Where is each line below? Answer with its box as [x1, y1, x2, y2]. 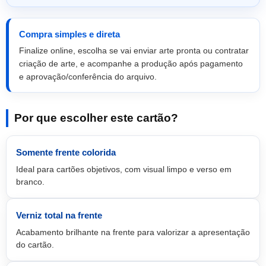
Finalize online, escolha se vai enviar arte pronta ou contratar [19, 46, 249, 55]
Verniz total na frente [16, 210, 102, 220]
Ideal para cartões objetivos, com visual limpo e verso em [16, 164, 232, 174]
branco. [16, 177, 45, 186]
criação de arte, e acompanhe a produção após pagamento [19, 59, 243, 68]
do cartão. [16, 240, 54, 249]
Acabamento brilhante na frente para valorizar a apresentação [16, 227, 250, 237]
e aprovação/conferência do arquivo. [19, 72, 157, 81]
